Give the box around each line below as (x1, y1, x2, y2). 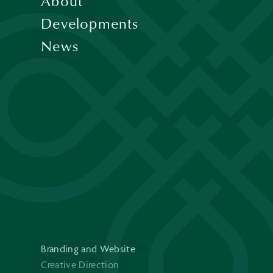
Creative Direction (41, 258, 119, 271)
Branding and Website (41, 242, 136, 255)
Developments (41, 13, 139, 34)
